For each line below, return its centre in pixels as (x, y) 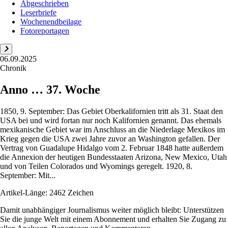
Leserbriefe (38, 12)
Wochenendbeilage (51, 22)
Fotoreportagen (45, 31)
